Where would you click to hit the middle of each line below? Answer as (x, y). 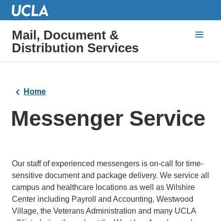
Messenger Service (108, 118)
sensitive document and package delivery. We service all (110, 175)
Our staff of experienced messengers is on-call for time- (108, 163)
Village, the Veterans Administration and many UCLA (104, 211)
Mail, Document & (65, 35)
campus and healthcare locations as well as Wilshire (103, 187)
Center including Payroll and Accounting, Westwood (103, 199)
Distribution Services (75, 48)
